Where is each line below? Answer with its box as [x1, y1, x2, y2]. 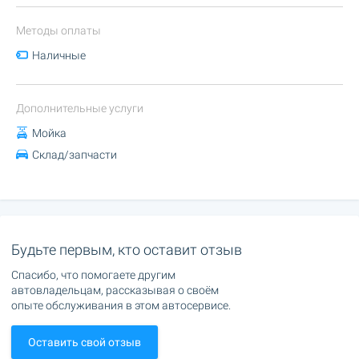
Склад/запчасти [32, 147, 117, 161]
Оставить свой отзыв [28, 335, 141, 349]
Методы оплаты [16, 23, 101, 37]
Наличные [32, 48, 86, 62]
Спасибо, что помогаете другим [11, 268, 175, 281]
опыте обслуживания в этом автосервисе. [11, 298, 231, 312]
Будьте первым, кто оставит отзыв [11, 240, 242, 258]
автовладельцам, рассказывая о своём [11, 283, 219, 296]
